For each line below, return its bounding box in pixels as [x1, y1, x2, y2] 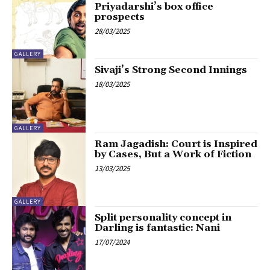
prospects [95, 10, 145, 23]
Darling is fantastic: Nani [95, 222, 221, 234]
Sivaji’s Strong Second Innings [95, 64, 248, 77]
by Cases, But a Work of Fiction [95, 148, 252, 160]
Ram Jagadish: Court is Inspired [95, 137, 258, 150]
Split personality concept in [95, 212, 232, 224]
